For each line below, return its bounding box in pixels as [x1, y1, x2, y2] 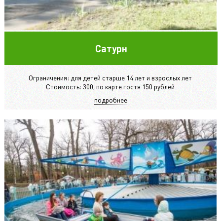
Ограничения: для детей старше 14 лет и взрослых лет [29, 73, 192, 82]
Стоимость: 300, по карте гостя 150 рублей [46, 82, 175, 91]
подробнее [94, 95, 127, 105]
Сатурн [95, 42, 127, 55]
